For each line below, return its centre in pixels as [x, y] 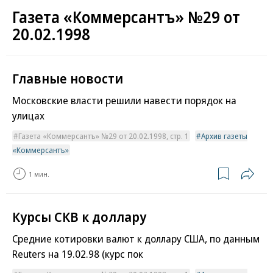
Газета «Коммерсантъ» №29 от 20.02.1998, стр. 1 [104, 136]
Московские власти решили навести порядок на [124, 101]
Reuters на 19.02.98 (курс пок [78, 254]
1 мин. [39, 174]
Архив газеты [224, 136]
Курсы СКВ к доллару [79, 217]
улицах [28, 116]
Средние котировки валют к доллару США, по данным [136, 239]
